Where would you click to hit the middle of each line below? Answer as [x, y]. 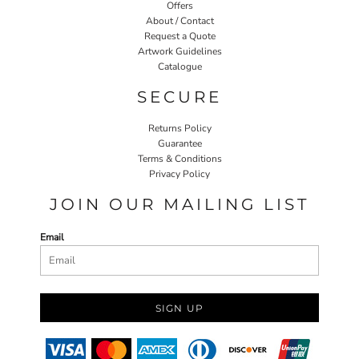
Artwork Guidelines [179, 52]
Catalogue [179, 67]
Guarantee [179, 144]
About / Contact [179, 21]
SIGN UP [179, 309]
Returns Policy [179, 129]
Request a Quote [179, 36]
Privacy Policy [179, 174]
